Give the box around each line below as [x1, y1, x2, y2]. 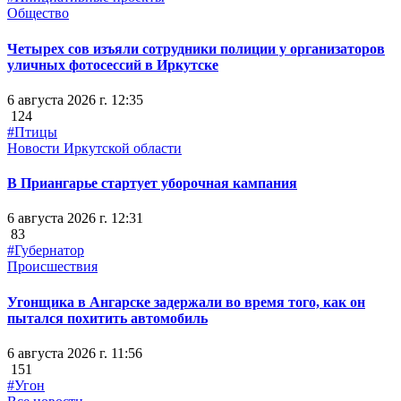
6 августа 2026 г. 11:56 [7, 345, 142, 361]
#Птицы [7, 124, 57, 140]
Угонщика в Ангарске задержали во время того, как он [7, 294, 365, 310]
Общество [7, 5, 69, 21]
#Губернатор [7, 243, 84, 259]
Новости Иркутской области [7, 140, 182, 156]
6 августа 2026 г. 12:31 [7, 210, 143, 226]
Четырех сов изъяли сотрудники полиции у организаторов [7, 40, 385, 56]
